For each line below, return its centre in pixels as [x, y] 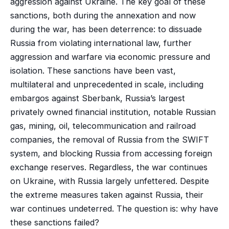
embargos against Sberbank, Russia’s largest [97, 98]
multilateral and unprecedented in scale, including [107, 84]
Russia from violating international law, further [101, 43]
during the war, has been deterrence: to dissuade [106, 29]
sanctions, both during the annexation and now [103, 15]
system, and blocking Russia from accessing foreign [111, 153]
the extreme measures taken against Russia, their [107, 194]
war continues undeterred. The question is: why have [114, 208]
